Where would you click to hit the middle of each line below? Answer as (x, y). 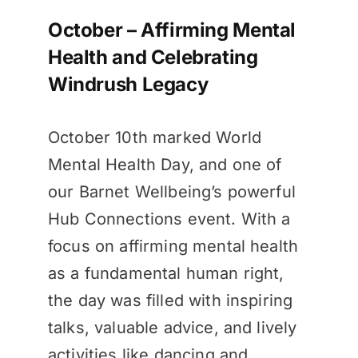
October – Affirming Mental (172, 30)
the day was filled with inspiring (170, 300)
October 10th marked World (154, 137)
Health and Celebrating (153, 57)
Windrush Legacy (128, 84)
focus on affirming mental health (173, 246)
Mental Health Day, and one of (165, 164)
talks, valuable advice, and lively (172, 327)
